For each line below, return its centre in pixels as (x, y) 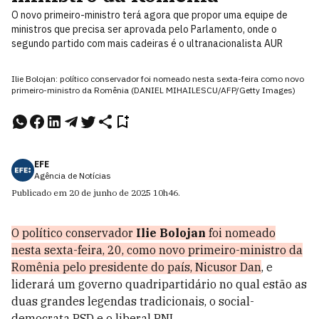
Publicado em (40, 193)
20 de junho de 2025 (110, 193)
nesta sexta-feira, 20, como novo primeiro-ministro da (157, 250)
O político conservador (72, 233)
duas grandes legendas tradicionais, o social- (133, 301)
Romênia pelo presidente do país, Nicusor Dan (136, 267)
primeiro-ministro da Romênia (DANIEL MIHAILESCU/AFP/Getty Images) (153, 90)
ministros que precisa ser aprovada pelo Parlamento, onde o (144, 29)
